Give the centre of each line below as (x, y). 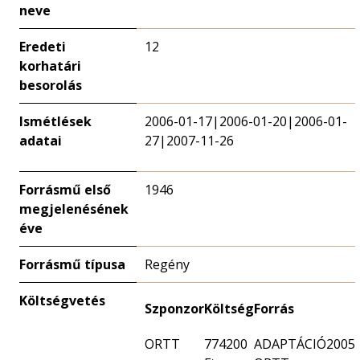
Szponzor (174, 309)
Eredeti (43, 47)
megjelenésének (74, 209)
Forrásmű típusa (72, 265)
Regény (167, 265)
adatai (41, 141)
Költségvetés (62, 301)
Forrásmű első (65, 190)
